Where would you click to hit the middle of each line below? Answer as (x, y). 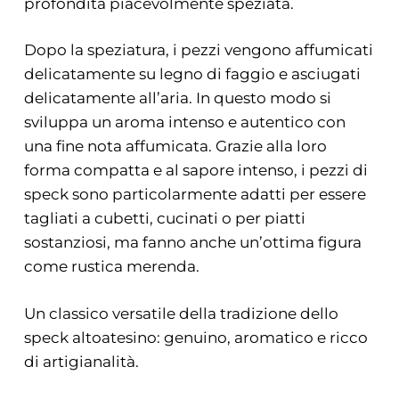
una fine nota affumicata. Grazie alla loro (175, 147)
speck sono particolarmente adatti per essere (195, 195)
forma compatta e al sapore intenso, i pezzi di (195, 171)
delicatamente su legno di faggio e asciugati (192, 74)
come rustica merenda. (111, 267)
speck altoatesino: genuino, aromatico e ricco (195, 337)
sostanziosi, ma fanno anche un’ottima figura (192, 243)
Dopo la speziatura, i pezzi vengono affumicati (198, 50)
